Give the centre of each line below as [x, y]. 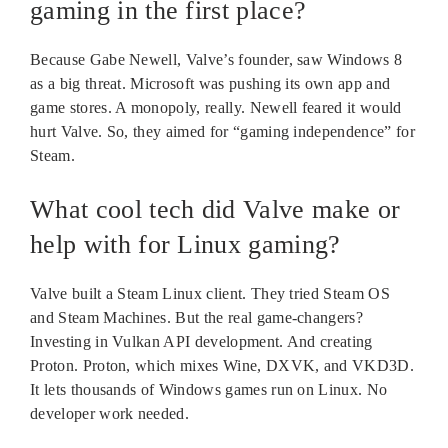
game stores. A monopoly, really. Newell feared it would [216, 107]
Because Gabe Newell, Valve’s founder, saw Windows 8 [216, 59]
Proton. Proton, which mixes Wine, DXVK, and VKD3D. [222, 365]
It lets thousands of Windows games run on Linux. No [209, 389]
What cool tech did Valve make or [215, 209]
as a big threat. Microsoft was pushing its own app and [210, 83]
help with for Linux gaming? [185, 244]
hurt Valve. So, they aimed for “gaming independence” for [222, 131]
